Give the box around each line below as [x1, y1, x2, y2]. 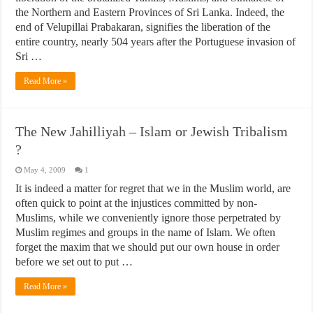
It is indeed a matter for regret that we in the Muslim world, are [15, 182, 291, 194]
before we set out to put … [15, 256, 133, 268]
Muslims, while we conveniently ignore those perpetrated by [15, 212, 282, 224]
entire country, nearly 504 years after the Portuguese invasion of [15, 36, 296, 48]
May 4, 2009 [24, 166, 66, 174]
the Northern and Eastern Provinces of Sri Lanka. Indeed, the [15, 6, 285, 18]
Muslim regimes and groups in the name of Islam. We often [15, 226, 276, 238]
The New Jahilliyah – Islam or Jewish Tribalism [15, 124, 289, 139]
